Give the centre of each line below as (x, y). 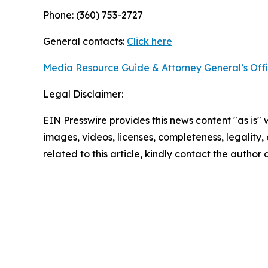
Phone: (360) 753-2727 (93, 15)
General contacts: (85, 42)
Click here (150, 42)
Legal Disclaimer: (83, 94)
